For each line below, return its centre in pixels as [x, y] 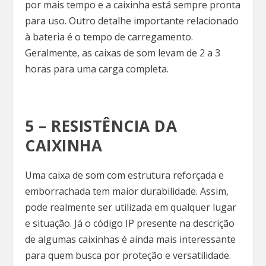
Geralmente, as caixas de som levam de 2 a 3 [123, 53]
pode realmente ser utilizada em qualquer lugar [131, 207]
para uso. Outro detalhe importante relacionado [132, 20]
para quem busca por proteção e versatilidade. [129, 255]
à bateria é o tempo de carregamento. [109, 37]
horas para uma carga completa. [98, 69]
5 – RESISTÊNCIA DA [101, 126]
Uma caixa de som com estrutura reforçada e [125, 175]
